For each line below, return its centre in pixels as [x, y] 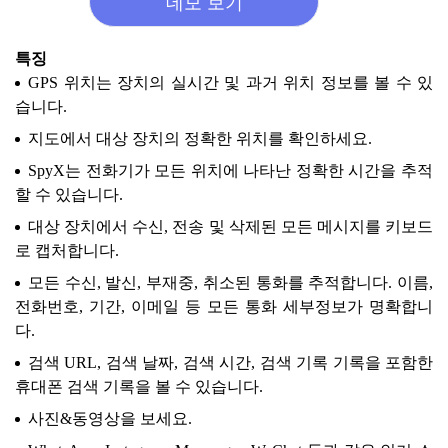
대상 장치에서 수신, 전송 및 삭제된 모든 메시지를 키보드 [230, 227]
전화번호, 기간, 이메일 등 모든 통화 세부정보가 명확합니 [224, 307]
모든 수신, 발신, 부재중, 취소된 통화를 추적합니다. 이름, [230, 283]
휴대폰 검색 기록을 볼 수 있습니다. [139, 387]
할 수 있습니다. [69, 195]
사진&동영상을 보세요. [110, 419]
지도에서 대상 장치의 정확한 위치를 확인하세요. [200, 139]
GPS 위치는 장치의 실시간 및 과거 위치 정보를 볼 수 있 [230, 83]
